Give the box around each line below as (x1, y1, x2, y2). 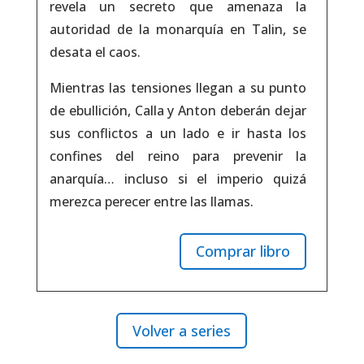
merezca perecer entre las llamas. (49, 192, 253, 210)
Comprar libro (196, 241, 291, 262)
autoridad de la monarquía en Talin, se (49, 19, 307, 38)
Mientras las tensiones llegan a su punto (49, 78, 307, 97)
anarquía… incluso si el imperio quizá (49, 169, 307, 188)
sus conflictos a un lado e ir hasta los (49, 123, 307, 142)
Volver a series (132, 320, 232, 340)
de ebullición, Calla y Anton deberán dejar (49, 101, 307, 119)
